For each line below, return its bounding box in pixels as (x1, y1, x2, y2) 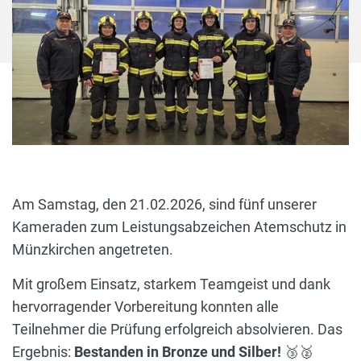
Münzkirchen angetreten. (12, 241, 173, 259)
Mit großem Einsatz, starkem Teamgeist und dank (12, 276, 330, 293)
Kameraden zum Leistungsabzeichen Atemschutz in (12, 218, 346, 236)
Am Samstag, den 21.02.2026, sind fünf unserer (12, 196, 317, 214)
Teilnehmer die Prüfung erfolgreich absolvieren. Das (12, 321, 342, 338)
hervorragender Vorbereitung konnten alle (12, 298, 279, 316)
